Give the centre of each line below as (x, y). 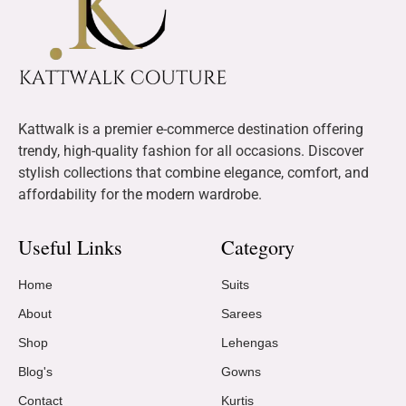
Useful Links (70, 246)
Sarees (242, 313)
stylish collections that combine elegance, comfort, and (193, 173)
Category (258, 246)
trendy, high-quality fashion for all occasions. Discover (191, 151)
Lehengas (250, 342)
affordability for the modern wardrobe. (140, 195)
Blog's (35, 371)
